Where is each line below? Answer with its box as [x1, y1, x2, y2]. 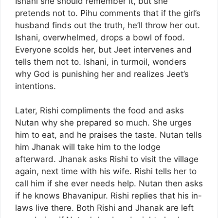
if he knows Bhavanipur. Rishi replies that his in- [15, 191, 202, 201]
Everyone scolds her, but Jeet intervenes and [15, 44, 192, 54]
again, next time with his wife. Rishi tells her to [15, 166, 197, 177]
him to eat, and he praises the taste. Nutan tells [15, 130, 202, 140]
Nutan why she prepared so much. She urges [15, 118, 192, 128]
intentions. [15, 81, 56, 91]
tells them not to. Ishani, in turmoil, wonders [15, 56, 186, 67]
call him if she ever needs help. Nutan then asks [15, 179, 203, 189]
